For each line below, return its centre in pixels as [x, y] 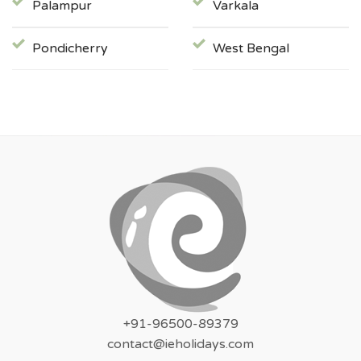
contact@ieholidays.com [180, 344]
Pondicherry [70, 49]
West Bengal [251, 49]
